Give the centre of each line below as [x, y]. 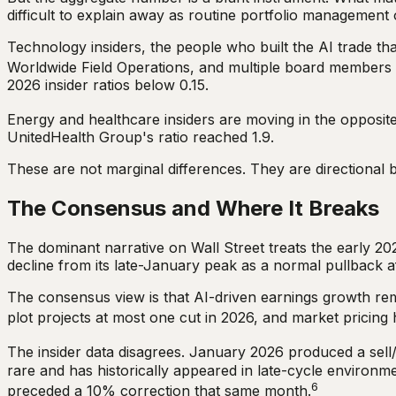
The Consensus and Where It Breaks [193, 209]
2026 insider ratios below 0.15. [108, 84]
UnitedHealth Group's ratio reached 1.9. [141, 137]
